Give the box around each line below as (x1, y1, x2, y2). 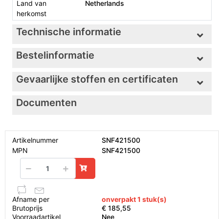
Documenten (16, 97, 77, 109)
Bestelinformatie (16, 49, 94, 62)
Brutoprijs (12, 203, 43, 212)
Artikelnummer (12, 136, 58, 145)
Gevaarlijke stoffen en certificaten (16, 73, 178, 85)
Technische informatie (16, 25, 121, 38)
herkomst (17, 9, 46, 18)
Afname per (12, 195, 49, 203)
